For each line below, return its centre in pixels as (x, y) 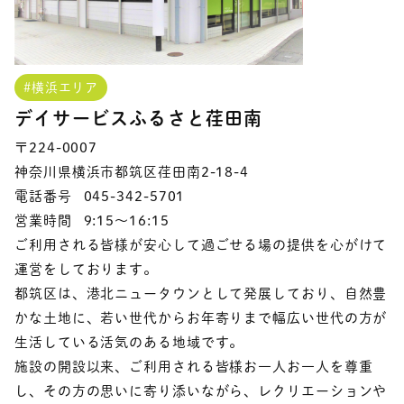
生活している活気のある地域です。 (129, 342)
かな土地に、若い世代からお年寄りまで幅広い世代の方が (201, 317)
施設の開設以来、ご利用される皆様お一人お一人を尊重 (194, 366)
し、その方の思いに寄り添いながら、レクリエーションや (201, 390)
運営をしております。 (86, 269)
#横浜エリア (61, 87)
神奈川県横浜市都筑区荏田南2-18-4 (132, 171)
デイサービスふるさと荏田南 (139, 118)
